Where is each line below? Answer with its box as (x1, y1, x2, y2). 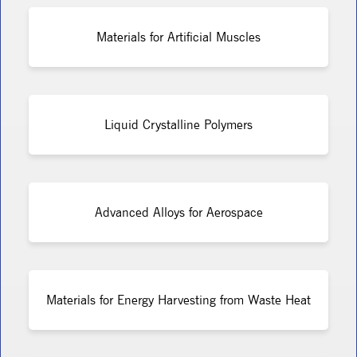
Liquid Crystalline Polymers (104, 116, 253, 132)
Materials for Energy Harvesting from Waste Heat (46, 292, 311, 308)
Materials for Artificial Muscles (96, 29, 261, 45)
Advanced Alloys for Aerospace (94, 204, 263, 220)
